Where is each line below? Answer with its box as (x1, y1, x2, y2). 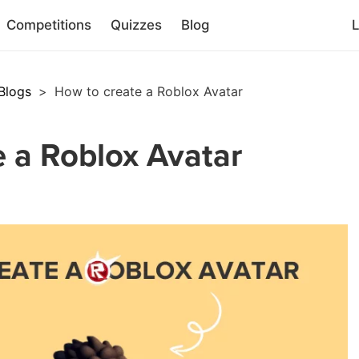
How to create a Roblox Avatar (54, 83, 243, 99)
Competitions (6, 17, 91, 33)
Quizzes (111, 17, 162, 33)
